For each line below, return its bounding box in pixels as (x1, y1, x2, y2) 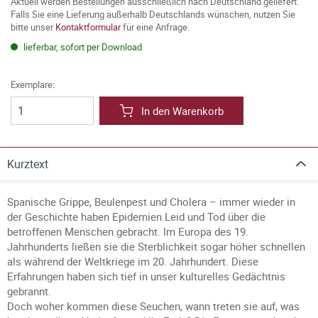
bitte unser (11, 21, 55, 33)
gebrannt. (7, 284, 51, 298)
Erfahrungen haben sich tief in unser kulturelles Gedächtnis (7, 269, 285, 283)
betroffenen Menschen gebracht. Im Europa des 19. (7, 224, 248, 238)
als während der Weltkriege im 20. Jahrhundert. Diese (7, 254, 258, 268)
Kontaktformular (55, 21, 121, 33)
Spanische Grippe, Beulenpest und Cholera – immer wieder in (7, 194, 295, 209)
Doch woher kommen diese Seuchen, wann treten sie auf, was (7, 299, 300, 313)
